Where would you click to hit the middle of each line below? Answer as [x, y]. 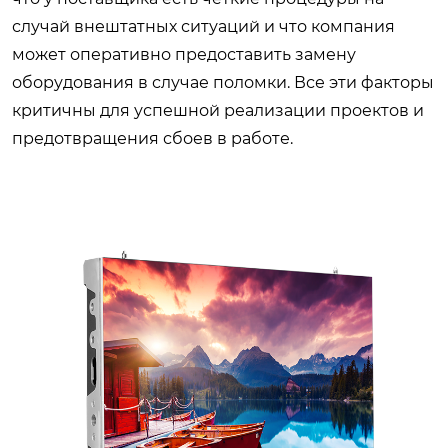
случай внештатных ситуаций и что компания [203, 27]
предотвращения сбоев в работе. [152, 139]
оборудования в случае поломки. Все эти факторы [223, 83]
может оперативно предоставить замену [184, 55]
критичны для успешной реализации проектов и [218, 111]
